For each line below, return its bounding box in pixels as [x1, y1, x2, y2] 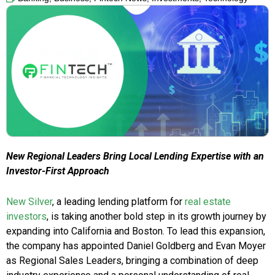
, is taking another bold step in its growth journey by [47, 211, 266, 223]
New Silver [6, 196, 52, 208]
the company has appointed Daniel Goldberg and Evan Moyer [6, 240, 266, 252]
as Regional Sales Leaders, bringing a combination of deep [6, 255, 258, 267]
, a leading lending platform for [52, 196, 185, 208]
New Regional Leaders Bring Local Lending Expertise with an [6, 150, 264, 163]
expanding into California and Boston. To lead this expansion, [6, 225, 265, 238]
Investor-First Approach [6, 165, 109, 177]
